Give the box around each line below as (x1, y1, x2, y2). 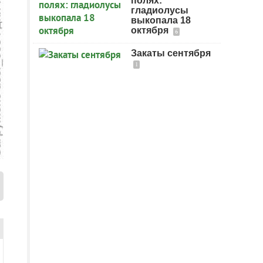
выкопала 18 (131, 15, 191, 25)
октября (131, 25, 171, 35)
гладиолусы (131, 5, 188, 15)
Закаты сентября (131, 48, 211, 58)
